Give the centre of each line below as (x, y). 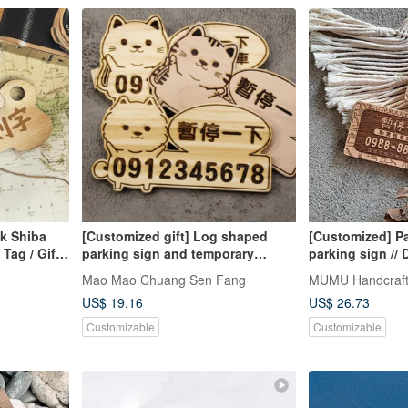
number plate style (139, 271)
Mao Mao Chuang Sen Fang (163, 279)
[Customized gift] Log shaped (174, 236)
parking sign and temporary (168, 254)
